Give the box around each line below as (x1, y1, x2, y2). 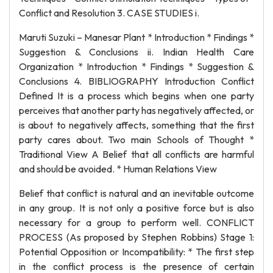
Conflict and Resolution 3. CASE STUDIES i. (19, 7, 199, 19)
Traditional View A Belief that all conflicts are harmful (19, 148, 254, 160)
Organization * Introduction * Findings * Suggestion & (19, 60, 254, 73)
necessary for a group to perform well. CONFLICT (19, 216, 254, 229)
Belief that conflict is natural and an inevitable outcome (19, 187, 254, 199)
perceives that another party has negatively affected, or (19, 104, 254, 116)
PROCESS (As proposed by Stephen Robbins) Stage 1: (19, 231, 254, 243)
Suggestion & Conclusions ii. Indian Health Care (19, 46, 254, 58)
